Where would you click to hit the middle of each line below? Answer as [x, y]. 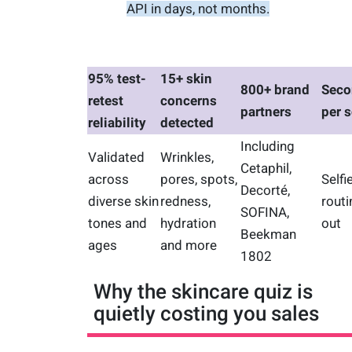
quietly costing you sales [206, 314]
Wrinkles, [187, 158]
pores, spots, [198, 180]
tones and [117, 224]
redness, [185, 202]
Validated [116, 158]
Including [267, 147]
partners [266, 112]
